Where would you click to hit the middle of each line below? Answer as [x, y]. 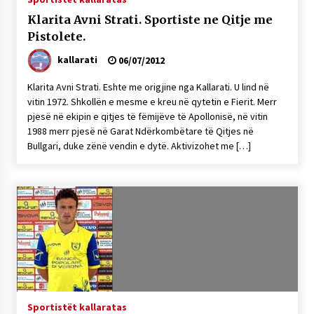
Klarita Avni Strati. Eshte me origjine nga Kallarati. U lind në [148, 87]
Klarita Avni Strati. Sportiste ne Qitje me [150, 20]
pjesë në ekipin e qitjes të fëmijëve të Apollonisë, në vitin [147, 116]
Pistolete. [56, 36]
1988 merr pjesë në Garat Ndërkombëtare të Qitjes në [140, 131]
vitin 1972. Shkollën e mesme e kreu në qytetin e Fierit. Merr [152, 102]
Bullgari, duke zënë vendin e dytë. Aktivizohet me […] [139, 146]
